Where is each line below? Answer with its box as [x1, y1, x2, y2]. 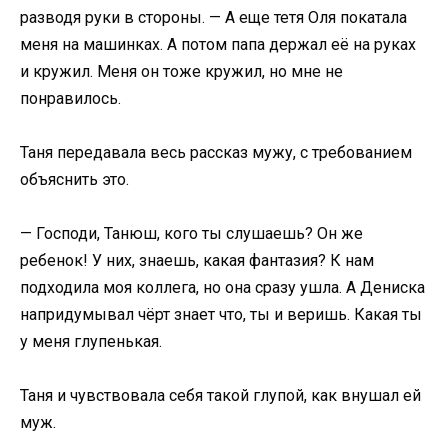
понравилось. [20, 88, 121, 108]
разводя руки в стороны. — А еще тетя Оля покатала [20, 7, 407, 27]
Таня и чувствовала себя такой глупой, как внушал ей [20, 386, 421, 406]
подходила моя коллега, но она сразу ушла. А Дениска [20, 278, 425, 298]
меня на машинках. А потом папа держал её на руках [20, 34, 416, 54]
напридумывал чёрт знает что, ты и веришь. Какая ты [20, 305, 422, 325]
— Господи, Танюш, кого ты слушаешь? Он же [20, 224, 363, 244]
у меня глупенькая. [20, 332, 162, 352]
